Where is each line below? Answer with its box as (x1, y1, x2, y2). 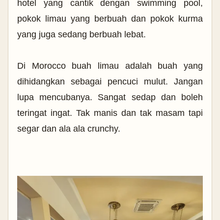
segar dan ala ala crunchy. (17, 124, 123, 134)
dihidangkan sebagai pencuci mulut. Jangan (17, 77, 203, 86)
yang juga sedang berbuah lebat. (17, 29, 148, 39)
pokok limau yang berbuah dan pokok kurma (17, 14, 203, 24)
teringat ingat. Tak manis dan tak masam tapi (17, 108, 203, 118)
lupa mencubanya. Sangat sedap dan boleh (17, 92, 203, 102)
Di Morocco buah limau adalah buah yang (17, 61, 203, 71)
